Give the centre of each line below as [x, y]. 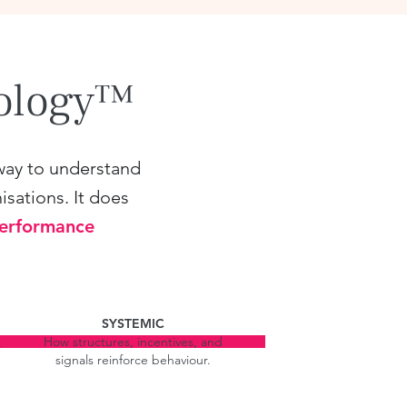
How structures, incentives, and [133, 342]
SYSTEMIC [133, 323]
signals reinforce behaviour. [133, 360]
